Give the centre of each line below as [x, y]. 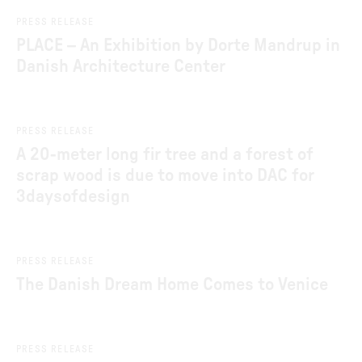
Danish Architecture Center [121, 66]
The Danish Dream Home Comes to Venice [172, 284]
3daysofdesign [73, 196]
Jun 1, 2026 [47, 337]
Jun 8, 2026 [48, 119]
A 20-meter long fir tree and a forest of [165, 154]
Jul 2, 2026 [46, 10]
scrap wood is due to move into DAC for [165, 175]
